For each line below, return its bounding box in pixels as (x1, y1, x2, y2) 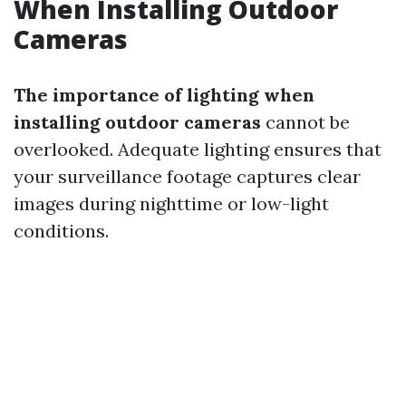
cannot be (261, 111, 350, 133)
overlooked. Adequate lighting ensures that (14, 138, 382, 160)
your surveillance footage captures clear (14, 165, 361, 188)
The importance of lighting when (14, 83, 314, 106)
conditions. (14, 219, 109, 242)
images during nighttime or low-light (14, 192, 329, 215)
